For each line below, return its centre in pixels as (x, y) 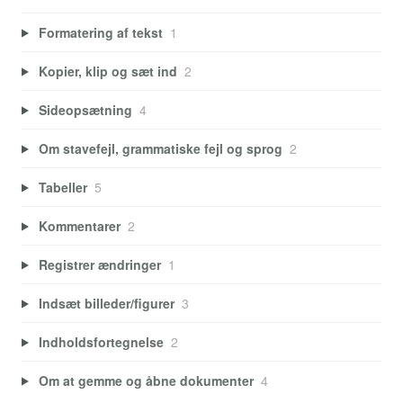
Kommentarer (79, 225)
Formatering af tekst (100, 32)
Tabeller (63, 187)
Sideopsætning (85, 109)
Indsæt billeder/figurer (106, 303)
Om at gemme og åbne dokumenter (146, 380)
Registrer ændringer (99, 264)
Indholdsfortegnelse (101, 341)
